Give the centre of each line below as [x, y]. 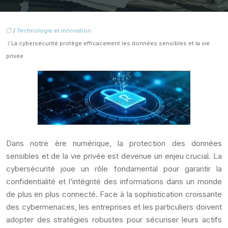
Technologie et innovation [54, 31]
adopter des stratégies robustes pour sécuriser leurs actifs [114, 220]
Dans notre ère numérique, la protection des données [114, 143]
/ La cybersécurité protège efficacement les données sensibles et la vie [108, 43]
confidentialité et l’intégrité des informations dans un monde [114, 181]
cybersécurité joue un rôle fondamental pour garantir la [114, 169]
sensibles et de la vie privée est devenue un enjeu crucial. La [114, 156]
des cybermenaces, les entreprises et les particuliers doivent [114, 207]
